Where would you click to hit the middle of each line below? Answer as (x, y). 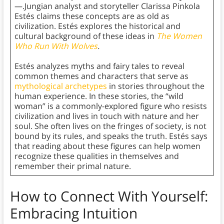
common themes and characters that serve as (101, 76)
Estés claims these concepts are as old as (92, 16)
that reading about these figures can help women (107, 146)
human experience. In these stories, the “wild (99, 96)
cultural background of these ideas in (85, 36)
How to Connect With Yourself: (109, 196)
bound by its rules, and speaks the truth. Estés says (111, 136)
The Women (179, 36)
